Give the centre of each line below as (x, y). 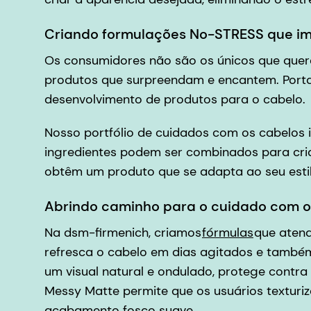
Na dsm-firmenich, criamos (123, 233)
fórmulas (228, 233)
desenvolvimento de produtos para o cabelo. (177, 100)
